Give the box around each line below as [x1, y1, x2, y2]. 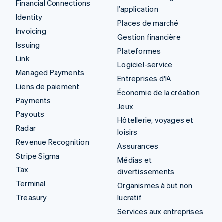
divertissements [117, 166, 175, 176]
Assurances [117, 140, 159, 151]
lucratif [117, 192, 142, 202]
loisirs [117, 126, 138, 137]
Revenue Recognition [16, 136, 89, 147]
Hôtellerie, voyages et [117, 114, 194, 125]
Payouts [16, 109, 45, 119]
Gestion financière [117, 31, 181, 42]
